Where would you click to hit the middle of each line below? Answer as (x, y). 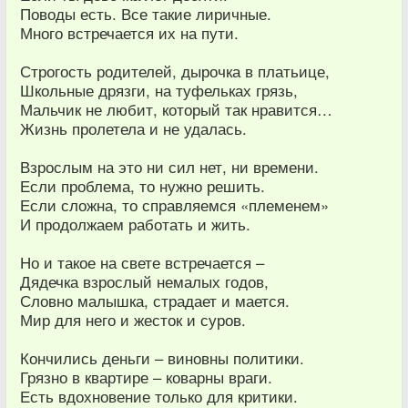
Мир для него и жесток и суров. (133, 320)
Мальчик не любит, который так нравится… (176, 109)
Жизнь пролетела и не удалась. (133, 128)
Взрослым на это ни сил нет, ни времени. (169, 167)
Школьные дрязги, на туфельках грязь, (159, 90)
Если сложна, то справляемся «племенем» (174, 205)
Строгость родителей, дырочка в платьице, (175, 71)
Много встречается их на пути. (129, 33)
